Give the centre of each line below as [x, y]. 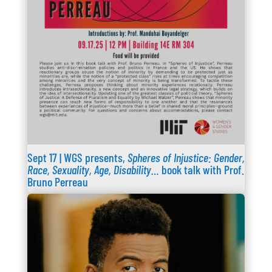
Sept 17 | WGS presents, [77, 157]
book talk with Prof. [201, 169]
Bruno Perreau [57, 181]
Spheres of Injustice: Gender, [186, 157]
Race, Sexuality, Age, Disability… [93, 169]
